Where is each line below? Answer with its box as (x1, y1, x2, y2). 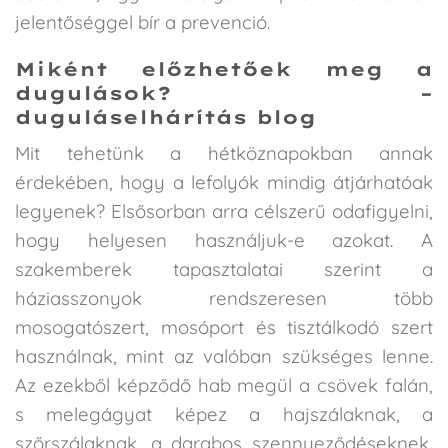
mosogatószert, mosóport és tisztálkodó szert (15, 314, 433, 339)
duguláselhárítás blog (15, 105, 316, 130)
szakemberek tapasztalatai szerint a (15, 256, 433, 281)
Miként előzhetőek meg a (15, 57, 433, 82)
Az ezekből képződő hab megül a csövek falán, (15, 372, 433, 397)
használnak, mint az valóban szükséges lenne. (15, 343, 433, 368)
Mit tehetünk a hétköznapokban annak (15, 140, 433, 165)
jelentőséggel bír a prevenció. (15, 9, 270, 34)
